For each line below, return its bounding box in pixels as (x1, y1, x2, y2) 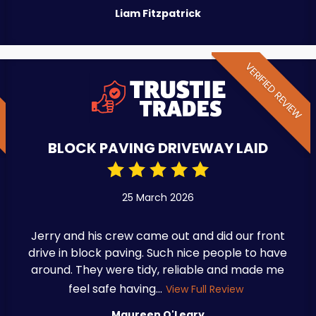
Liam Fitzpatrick (114, 6, 201, 20)
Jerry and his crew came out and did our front (30, 227, 285, 244)
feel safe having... (68, 280, 163, 297)
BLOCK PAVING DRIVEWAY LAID (47, 138, 268, 158)
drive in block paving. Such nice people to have (28, 244, 288, 261)
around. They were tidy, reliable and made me (31, 261, 285, 278)
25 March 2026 (121, 190, 194, 205)
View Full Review (166, 281, 244, 296)
